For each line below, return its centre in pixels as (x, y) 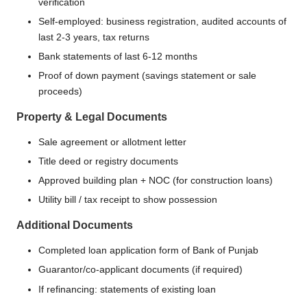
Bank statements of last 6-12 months (118, 56)
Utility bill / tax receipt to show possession (128, 200)
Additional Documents (75, 225)
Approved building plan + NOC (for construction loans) (156, 181)
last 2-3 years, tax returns (94, 37)
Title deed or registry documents (108, 162)
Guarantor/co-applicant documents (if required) (140, 270)
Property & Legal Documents (92, 117)
